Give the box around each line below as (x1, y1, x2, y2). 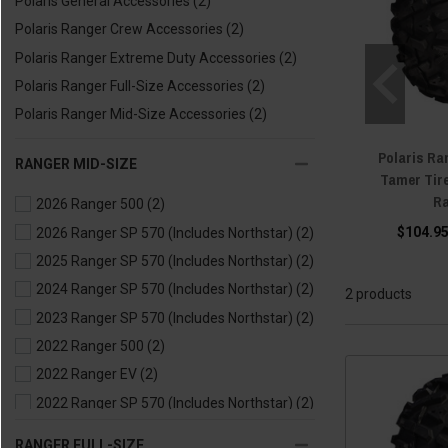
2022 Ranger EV (36, 366, 137, 383)
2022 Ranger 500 (36, 338, 144, 355)
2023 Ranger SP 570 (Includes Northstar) (36, 309, 293, 326)
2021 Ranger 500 (36, 423, 144, 440)
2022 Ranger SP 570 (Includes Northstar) (36, 394, 293, 411)
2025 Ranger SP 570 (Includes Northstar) (36, 253, 293, 270)
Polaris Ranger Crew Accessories (15, 21, 223, 38)
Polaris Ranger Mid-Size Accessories (15, 106, 246, 123)
